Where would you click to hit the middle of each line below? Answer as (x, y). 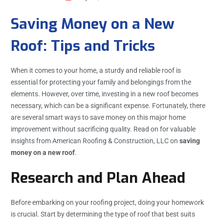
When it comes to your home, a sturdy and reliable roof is (96, 71)
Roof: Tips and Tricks (83, 46)
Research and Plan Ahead (98, 178)
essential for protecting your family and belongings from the (101, 82)
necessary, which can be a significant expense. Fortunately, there (108, 106)
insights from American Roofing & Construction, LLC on (95, 141)
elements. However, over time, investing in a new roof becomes (105, 94)
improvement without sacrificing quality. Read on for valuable (103, 129)
